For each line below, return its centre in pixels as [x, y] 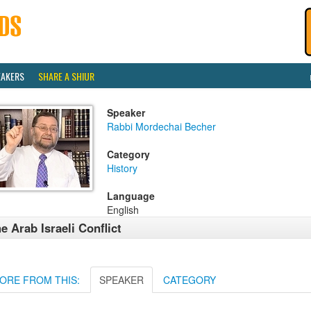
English [123, 210]
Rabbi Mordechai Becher [161, 126]
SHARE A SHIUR [66, 76]
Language [131, 196]
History [122, 168]
